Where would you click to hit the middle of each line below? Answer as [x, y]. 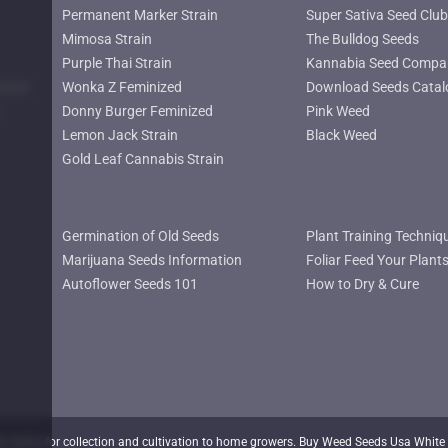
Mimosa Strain [107, 38]
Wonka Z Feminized [122, 86]
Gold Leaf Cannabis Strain [143, 158]
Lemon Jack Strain [120, 134]
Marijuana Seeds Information [152, 260]
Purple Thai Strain [117, 62]
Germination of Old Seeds [141, 236]
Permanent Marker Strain [140, 14]
